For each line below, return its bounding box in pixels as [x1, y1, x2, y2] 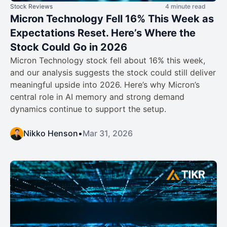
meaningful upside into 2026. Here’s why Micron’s [10, 79, 200, 90]
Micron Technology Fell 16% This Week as [10, 12, 214, 25]
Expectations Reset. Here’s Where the [10, 26, 196, 39]
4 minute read [165, 2, 206, 10]
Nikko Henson [23, 128, 78, 138]
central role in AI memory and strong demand [10, 91, 184, 102]
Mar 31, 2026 [83, 128, 133, 138]
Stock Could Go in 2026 [10, 41, 127, 53]
